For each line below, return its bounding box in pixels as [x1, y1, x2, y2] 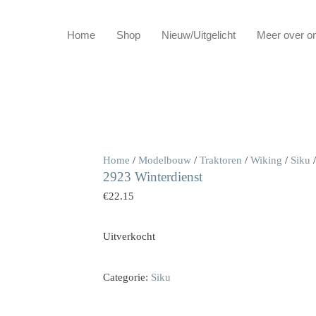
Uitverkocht [102, 231, 155, 243]
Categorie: [102, 272, 151, 284]
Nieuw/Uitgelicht [161, 29, 236, 41]
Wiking [250, 154, 282, 166]
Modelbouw [138, 154, 191, 166]
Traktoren [199, 154, 242, 166]
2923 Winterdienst [102, 169, 202, 184]
